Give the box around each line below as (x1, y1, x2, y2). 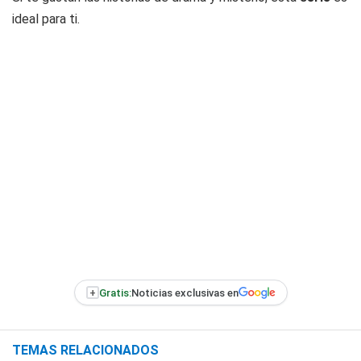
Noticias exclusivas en (131, 286, 239, 299)
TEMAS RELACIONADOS (12, 342, 159, 358)
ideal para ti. (12, 11, 80, 27)
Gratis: (98, 286, 131, 299)
